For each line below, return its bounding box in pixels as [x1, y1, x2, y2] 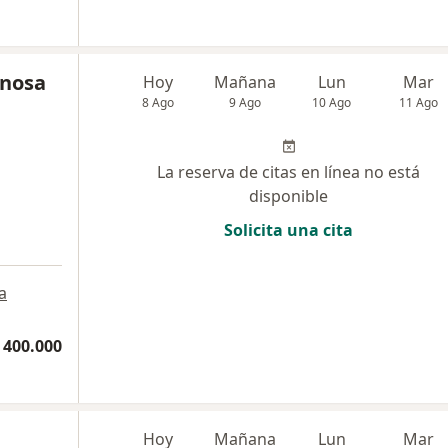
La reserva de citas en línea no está [157, 161, 420, 183]
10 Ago [312, 94, 352, 111]
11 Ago [399, 94, 439, 111]
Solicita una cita [224, 219, 353, 241]
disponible [249, 185, 328, 207]
